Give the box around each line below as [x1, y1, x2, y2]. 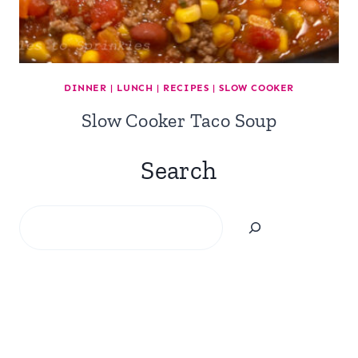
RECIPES [163, 82, 209, 93]
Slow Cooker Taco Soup [81, 109, 277, 132]
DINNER [64, 82, 107, 93]
